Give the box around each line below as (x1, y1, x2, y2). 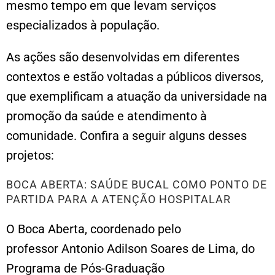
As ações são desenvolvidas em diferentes (6, 49, 239, 64)
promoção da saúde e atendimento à (6, 108, 207, 123)
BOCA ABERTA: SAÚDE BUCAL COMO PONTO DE (6, 177, 267, 191)
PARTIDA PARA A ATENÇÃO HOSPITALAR (6, 192, 231, 206)
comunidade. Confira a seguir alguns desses (6, 128, 247, 143)
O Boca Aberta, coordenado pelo (6, 221, 181, 236)
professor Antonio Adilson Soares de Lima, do (6, 241, 255, 256)
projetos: (6, 147, 54, 163)
